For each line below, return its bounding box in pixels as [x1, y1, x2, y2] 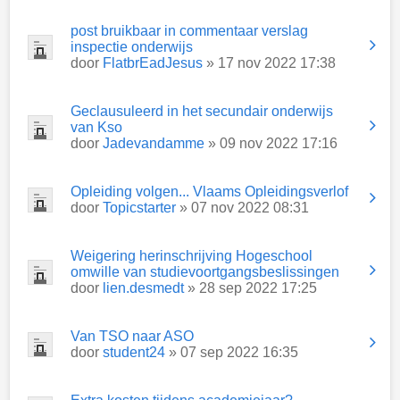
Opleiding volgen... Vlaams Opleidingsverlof [71, 184, 348, 199]
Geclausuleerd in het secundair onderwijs [71, 104, 333, 119]
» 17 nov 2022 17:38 [203, 55, 336, 71]
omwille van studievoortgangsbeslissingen [71, 264, 339, 279]
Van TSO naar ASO [71, 329, 194, 344]
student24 [103, 345, 165, 360]
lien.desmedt [103, 280, 184, 296]
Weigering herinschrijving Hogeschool [71, 248, 312, 263]
